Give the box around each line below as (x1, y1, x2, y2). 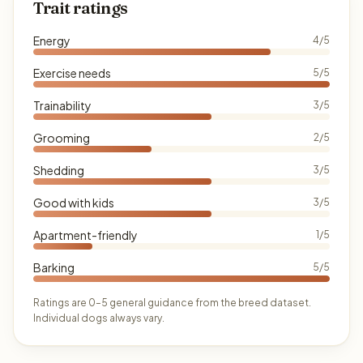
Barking (33, 260, 75, 275)
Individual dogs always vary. (33, 312, 164, 324)
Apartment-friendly (33, 228, 138, 242)
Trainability (33, 98, 92, 113)
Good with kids (33, 195, 114, 210)
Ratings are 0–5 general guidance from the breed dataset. (33, 297, 311, 309)
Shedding (33, 163, 84, 177)
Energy (33, 33, 70, 48)
